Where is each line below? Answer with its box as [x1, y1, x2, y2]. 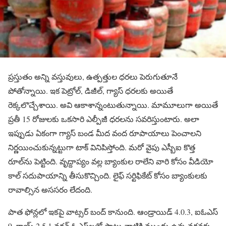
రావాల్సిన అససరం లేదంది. [8, 184, 92, 195]
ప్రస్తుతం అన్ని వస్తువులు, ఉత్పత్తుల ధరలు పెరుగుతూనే [8, 71, 178, 82]
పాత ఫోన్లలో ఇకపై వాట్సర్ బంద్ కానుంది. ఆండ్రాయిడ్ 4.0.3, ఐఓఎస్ [8, 206, 218, 217]
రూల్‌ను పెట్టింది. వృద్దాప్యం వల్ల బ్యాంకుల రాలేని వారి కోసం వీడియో [8, 156, 213, 166]
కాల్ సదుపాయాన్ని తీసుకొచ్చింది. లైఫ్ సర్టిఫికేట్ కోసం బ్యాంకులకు [8, 170, 207, 181]
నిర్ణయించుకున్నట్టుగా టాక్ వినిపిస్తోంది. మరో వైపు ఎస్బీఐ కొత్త [8, 142, 195, 152]
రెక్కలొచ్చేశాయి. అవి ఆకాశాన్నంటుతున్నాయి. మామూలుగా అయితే [8, 99, 218, 110]
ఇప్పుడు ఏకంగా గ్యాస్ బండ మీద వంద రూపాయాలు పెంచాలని [8, 128, 201, 138]
